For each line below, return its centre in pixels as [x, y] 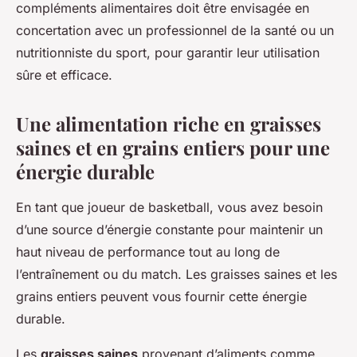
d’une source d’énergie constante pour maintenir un [169, 230]
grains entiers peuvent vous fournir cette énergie [161, 297]
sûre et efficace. [64, 75]
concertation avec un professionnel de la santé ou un [175, 31]
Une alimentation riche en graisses [169, 124]
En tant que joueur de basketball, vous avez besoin [169, 208]
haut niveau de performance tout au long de [148, 252]
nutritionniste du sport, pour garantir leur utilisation [168, 53]
